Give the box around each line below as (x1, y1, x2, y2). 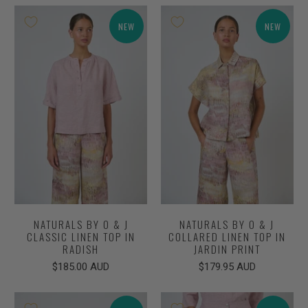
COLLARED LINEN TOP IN (168, 229, 286, 245)
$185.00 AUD (52, 261, 110, 274)
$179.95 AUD (198, 261, 256, 274)
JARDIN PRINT (193, 241, 261, 257)
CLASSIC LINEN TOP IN (26, 229, 135, 245)
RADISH (63, 241, 100, 257)
